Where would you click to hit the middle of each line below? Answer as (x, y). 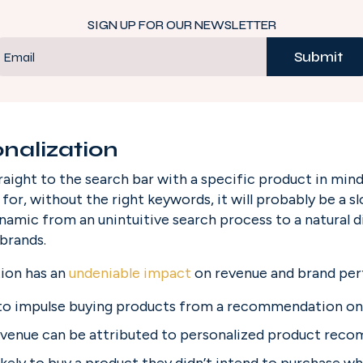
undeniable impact (128, 273)
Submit (318, 56)
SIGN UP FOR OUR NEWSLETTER (181, 25)
